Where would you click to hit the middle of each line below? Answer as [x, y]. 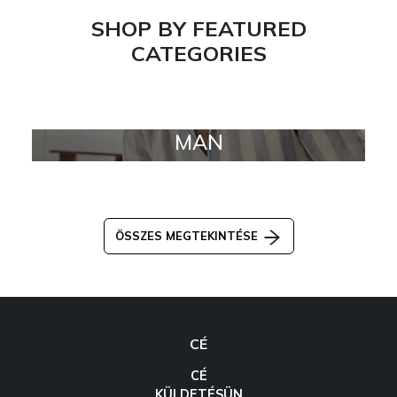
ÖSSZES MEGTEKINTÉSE [188, 236]
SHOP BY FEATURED [198, 29]
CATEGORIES [198, 54]
